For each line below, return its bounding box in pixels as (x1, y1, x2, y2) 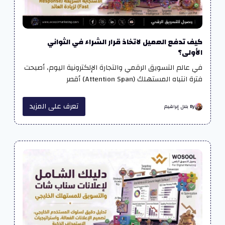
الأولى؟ (178, 46, 203, 60)
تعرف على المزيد (29, 100, 78, 114)
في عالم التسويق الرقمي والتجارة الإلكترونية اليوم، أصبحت (24, 61, 203, 75)
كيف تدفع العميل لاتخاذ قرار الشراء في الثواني (47, 35, 203, 49)
